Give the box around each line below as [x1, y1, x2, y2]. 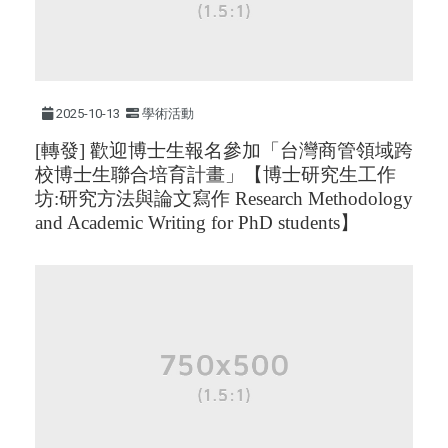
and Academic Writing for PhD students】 [35, 211, 359, 233]
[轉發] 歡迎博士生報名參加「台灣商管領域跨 [35, 139, 413, 161]
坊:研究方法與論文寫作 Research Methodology [35, 187, 413, 209]
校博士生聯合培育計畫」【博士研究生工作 [35, 163, 396, 185]
